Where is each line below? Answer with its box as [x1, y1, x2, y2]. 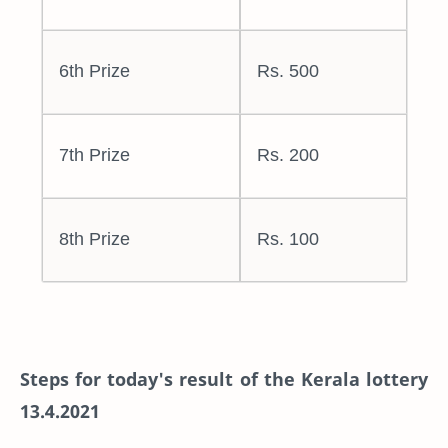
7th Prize [58, 145, 130, 166]
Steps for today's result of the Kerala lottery [20, 366, 428, 391]
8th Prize [58, 229, 130, 250]
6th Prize [58, 61, 130, 82]
